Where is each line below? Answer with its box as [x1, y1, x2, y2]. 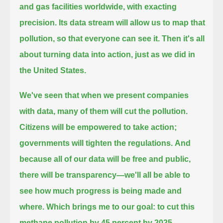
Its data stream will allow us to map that [59, 18, 206, 27]
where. [19, 202, 45, 211]
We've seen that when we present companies [19, 91, 189, 100]
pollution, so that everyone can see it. [19, 34, 160, 43]
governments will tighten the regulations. [19, 138, 173, 147]
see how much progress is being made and [19, 186, 182, 195]
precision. [19, 18, 57, 27]
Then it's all [162, 34, 205, 43]
